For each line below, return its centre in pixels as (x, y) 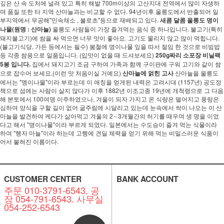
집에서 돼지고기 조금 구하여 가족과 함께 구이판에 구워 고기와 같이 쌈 (126, 64)
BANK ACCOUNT (147, 179)
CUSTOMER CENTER (42, 179)
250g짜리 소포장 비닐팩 (188, 55)
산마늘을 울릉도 (196, 73)
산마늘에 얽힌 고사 (148, 73)
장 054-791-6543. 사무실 (53, 198)
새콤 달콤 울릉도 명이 (189, 20)
